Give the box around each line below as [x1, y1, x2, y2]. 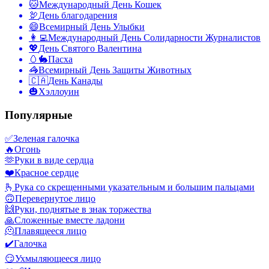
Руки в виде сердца [14, 154, 94, 165]
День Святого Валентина [38, 43, 142, 54]
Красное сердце [14, 167, 79, 178]
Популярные [5, 108, 72, 121]
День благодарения [38, 10, 117, 21]
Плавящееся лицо [14, 225, 86, 236]
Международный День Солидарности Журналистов [48, 32, 261, 43]
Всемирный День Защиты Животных [38, 65, 192, 76]
